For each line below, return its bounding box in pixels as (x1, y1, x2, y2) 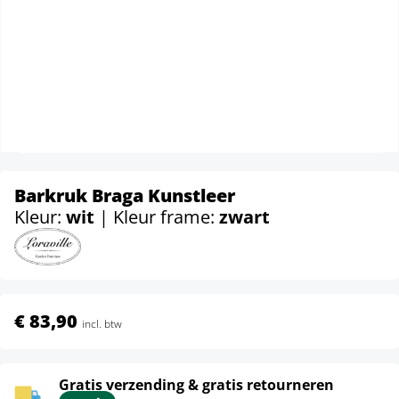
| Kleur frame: (99, 205, 219, 229)
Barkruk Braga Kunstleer (14, 183, 235, 208)
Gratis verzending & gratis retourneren (59, 374, 334, 395)
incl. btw (82, 315, 122, 331)
